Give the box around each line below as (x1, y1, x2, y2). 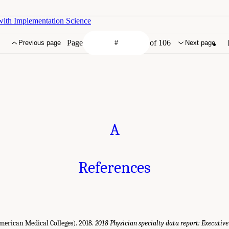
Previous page (18, 39, 61, 47)
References (78, 157, 151, 177)
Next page (185, 39, 216, 47)
